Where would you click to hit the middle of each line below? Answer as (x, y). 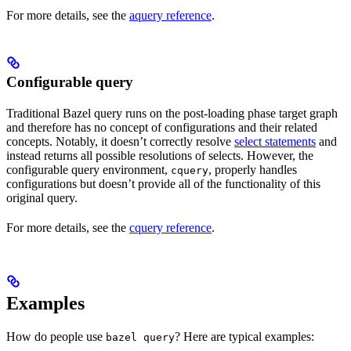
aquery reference (170, 15)
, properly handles (253, 169)
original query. (42, 197)
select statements (275, 141)
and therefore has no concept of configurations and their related (162, 127)
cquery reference (170, 227)
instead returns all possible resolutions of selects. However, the (160, 155)
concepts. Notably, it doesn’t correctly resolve (120, 141)
